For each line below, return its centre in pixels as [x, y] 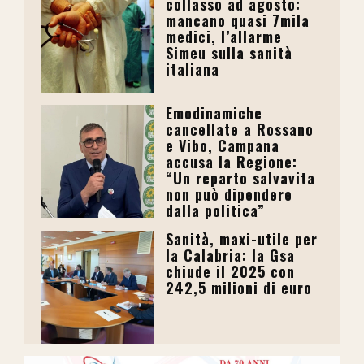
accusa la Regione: [232, 162]
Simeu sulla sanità [230, 52]
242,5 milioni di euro [239, 288]
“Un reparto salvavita [241, 178]
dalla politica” [216, 211]
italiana [193, 69]
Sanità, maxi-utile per [242, 239]
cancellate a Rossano [240, 130]
